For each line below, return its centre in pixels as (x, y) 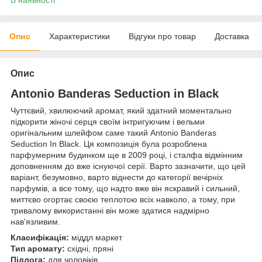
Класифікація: (40, 237)
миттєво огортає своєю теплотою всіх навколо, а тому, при (123, 199)
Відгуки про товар (162, 36)
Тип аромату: (38, 248)
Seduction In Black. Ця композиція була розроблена (109, 144)
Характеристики (80, 36)
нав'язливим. (35, 221)
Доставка (232, 36)
